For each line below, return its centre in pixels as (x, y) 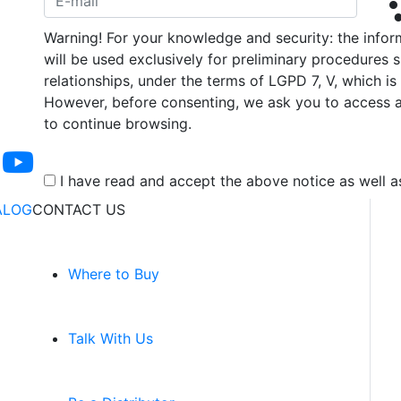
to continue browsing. (118, 124)
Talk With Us (111, 338)
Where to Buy (114, 274)
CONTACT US (79, 209)
